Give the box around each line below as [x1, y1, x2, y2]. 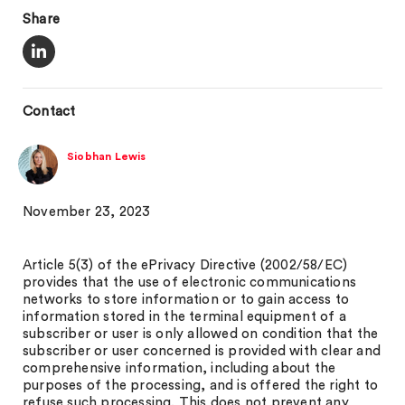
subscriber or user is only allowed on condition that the [23, 327, 379, 341]
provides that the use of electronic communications [23, 276, 357, 289]
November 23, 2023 [23, 205, 151, 219]
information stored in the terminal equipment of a [23, 310, 346, 324]
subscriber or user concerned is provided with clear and [23, 344, 381, 358]
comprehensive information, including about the [23, 362, 336, 375]
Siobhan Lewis [67, 151, 146, 162]
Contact [23, 105, 76, 118]
